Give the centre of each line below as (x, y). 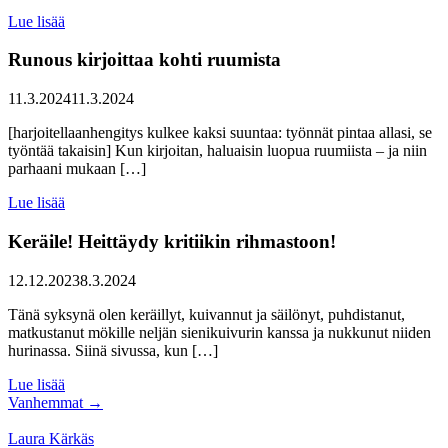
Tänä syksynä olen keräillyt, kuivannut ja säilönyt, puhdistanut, (206, 314)
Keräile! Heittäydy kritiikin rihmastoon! (172, 241)
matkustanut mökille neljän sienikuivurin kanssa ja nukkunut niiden (219, 332)
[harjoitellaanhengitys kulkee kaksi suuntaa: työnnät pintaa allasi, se (220, 133)
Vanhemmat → (55, 402)
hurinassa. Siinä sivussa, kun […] (113, 350)
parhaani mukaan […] (77, 169)
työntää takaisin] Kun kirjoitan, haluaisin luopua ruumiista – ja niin (217, 151)
